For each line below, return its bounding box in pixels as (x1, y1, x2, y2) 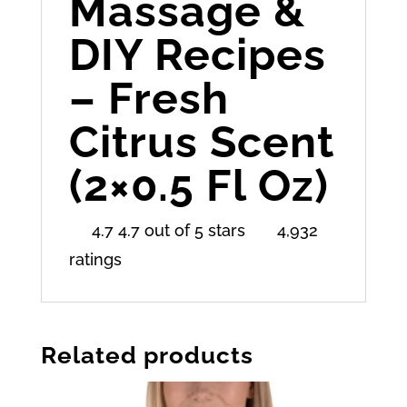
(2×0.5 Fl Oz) (68, 159, 329, 211)
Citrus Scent (68, 115, 334, 167)
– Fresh (68, 72, 229, 124)
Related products (40, 341, 253, 369)
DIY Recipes (68, 28, 326, 80)
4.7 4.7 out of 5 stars (68, 220, 259, 240)
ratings (68, 249, 135, 269)
